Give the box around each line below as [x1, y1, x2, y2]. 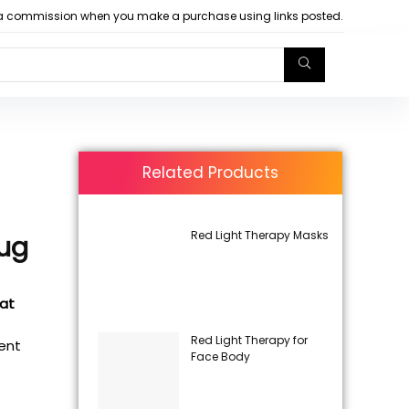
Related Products [142, 161, 279, 184]
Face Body [190, 349, 250, 365]
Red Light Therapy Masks [190, 226, 329, 243]
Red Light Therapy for [190, 332, 308, 349]
